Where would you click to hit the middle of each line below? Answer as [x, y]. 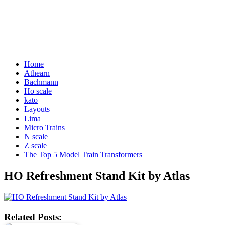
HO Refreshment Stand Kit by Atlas [97, 176]
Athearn [37, 73]
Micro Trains [44, 128]
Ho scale [38, 91]
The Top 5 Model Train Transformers [83, 155]
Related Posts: [33, 217]
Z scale [35, 146]
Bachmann [41, 82]
